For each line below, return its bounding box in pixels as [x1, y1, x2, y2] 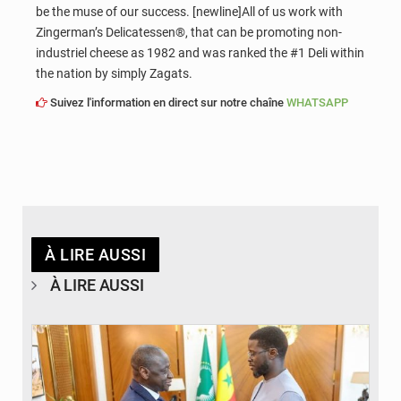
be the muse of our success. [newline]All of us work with [36, 4, 343, 20]
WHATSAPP [286, 95, 348, 109]
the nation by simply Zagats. [36, 66, 192, 81]
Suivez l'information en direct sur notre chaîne [47, 95, 286, 109]
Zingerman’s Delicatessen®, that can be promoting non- [36, 25, 342, 40]
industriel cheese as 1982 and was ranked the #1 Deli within [36, 46, 364, 61]
